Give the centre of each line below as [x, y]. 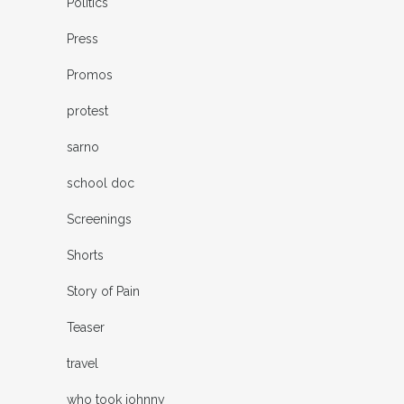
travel [83, 363]
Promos [90, 74]
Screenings [99, 219]
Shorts [85, 255]
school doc [101, 183]
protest [87, 110]
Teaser [86, 327]
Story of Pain [103, 291]
